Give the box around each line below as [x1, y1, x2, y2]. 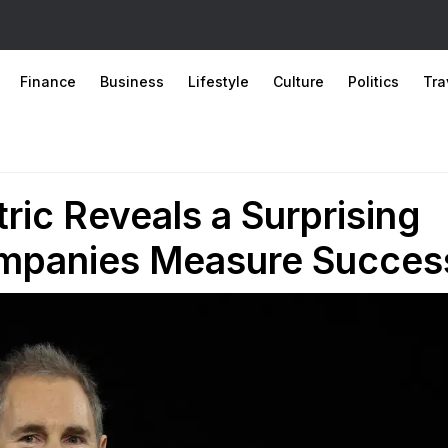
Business [100, 73, 164, 90]
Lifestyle [188, 73, 249, 90]
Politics [348, 73, 399, 90]
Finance [20, 73, 76, 90]
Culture [273, 73, 324, 90]
